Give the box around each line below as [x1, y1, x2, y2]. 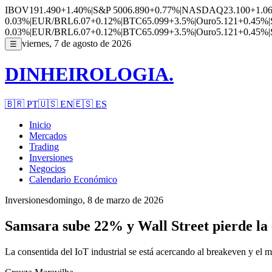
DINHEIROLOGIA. [5, 63, 174, 86]
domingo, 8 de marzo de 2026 [49, 194, 163, 205]
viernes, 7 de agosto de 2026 [22, 38, 131, 49]
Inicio [29, 119, 51, 130]
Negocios [29, 163, 66, 174]
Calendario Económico [29, 174, 117, 185]
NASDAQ [182, 5, 223, 15]
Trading [29, 141, 59, 152]
